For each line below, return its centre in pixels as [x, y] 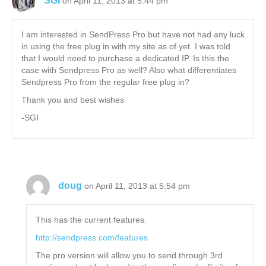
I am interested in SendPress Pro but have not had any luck [133, 35]
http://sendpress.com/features [92, 238]
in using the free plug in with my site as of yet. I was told [126, 47]
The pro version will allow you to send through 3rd [129, 256]
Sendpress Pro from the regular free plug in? [105, 82]
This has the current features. [91, 220]
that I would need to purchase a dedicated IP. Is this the [125, 58]
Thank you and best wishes [73, 100]
